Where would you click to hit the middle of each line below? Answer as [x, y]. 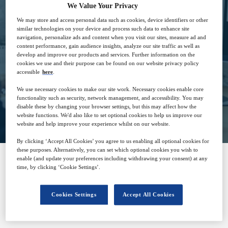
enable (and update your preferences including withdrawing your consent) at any [112, 159]
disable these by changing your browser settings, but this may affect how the [107, 107]
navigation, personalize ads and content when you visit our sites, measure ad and [112, 37]
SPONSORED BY [114, 174]
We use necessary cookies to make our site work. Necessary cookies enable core [110, 89]
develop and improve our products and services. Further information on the [106, 55]
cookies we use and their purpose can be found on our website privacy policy [108, 63]
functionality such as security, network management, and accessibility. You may [110, 98]
